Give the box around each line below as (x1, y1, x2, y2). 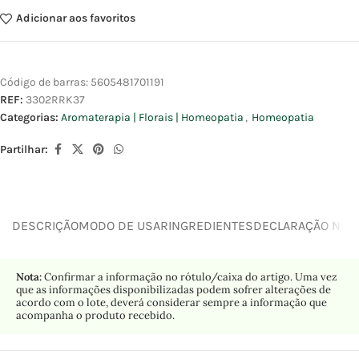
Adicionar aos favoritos (15, 11, 135, 26)
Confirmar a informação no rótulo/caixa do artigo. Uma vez (42, 269, 337, 284)
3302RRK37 (26, 92, 85, 107)
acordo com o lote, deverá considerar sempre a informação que (16, 295, 327, 309)
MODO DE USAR (79, 218, 168, 234)
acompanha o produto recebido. (16, 308, 175, 322)
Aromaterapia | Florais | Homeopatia (61, 110, 244, 124)
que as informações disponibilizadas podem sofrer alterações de (16, 282, 331, 296)
